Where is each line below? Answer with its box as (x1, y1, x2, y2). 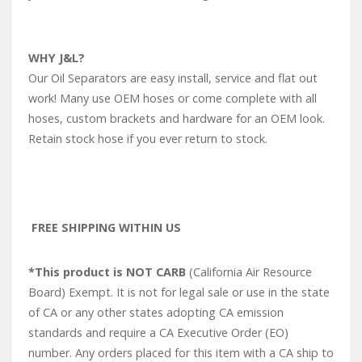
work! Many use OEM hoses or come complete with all (28, 90, 317, 107)
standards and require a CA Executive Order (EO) (28, 325, 288, 341)
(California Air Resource (186, 264, 312, 280)
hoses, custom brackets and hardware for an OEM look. (28, 111, 325, 127)
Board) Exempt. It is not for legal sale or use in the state (28, 284, 330, 301)
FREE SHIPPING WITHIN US (32, 220, 181, 236)
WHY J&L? (28, 50, 85, 66)
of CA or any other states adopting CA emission (28, 305, 284, 321)
